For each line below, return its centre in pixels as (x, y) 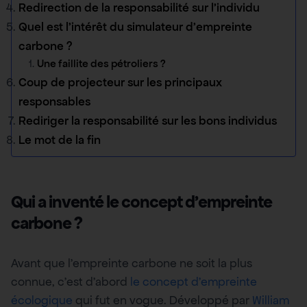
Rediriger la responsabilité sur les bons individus (148, 120)
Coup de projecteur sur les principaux (120, 82)
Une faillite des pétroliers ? (101, 63)
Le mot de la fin (60, 139)
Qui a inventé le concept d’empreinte (142, 201)
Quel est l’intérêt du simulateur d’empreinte (135, 26)
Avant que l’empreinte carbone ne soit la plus (132, 263)
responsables (54, 101)
